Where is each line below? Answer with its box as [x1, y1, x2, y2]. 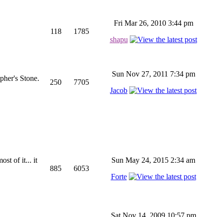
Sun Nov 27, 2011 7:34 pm [111, 70, 195, 78]
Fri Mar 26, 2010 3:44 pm [113, 19, 193, 27]
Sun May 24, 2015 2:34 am [111, 156, 195, 164]
